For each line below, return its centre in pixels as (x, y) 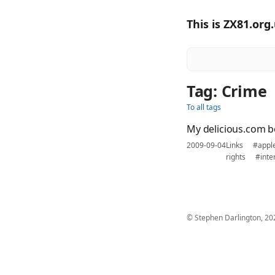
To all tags (204, 107)
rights (236, 157)
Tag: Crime (227, 91)
